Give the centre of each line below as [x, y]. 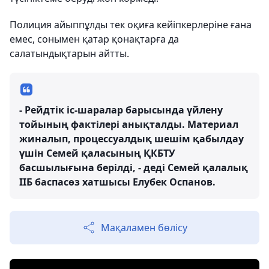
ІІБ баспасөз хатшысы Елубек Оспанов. [117, 182]
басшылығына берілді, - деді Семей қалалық [134, 168]
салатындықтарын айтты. [69, 54]
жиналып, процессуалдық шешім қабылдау [131, 139]
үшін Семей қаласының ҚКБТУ [97, 153]
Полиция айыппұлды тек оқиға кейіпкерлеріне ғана [131, 25]
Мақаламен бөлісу [144, 228]
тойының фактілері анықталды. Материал [129, 125]
